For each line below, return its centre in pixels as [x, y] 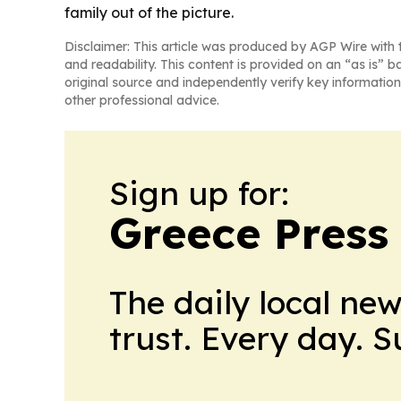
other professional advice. [142, 100]
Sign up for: [199, 193]
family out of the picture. [149, 13]
